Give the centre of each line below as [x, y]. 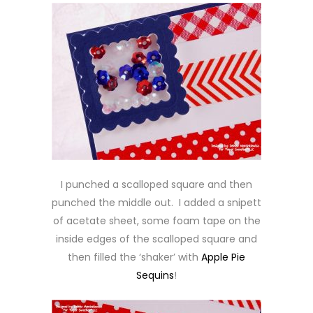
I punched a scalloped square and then [156, 184]
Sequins [155, 275]
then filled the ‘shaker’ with [134, 257]
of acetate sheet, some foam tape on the [156, 221]
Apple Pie [223, 257]
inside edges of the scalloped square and [156, 239]
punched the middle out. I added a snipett [156, 203]
